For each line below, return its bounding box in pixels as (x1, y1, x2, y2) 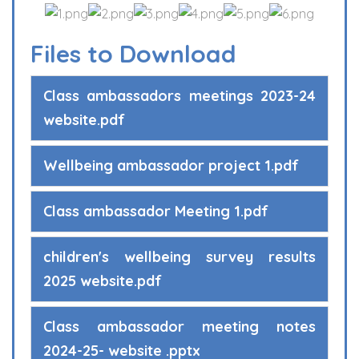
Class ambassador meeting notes (43, 317, 316, 337)
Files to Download (30, 38, 236, 70)
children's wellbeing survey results (43, 248, 316, 267)
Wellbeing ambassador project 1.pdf (43, 156, 299, 175)
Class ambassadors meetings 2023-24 (43, 87, 316, 106)
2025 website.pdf (43, 272, 162, 291)
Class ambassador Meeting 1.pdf (43, 202, 268, 221)
